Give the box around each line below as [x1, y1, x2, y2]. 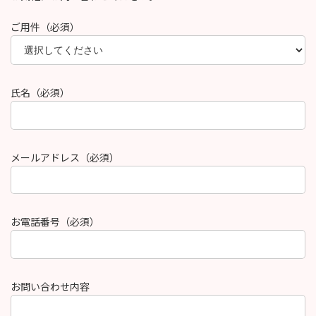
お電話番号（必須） [11, 216, 99, 229]
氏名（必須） [11, 87, 70, 99]
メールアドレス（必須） [11, 151, 119, 164]
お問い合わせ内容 [11, 280, 90, 293]
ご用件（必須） [11, 21, 80, 33]
